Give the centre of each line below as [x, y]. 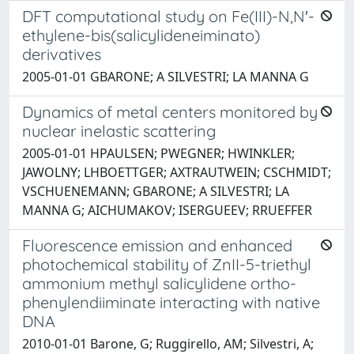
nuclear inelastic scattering [119, 130]
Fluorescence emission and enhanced [157, 245]
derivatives [62, 54]
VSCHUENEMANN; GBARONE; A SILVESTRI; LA [156, 191]
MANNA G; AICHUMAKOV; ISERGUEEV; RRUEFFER [167, 210]
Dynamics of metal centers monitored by [170, 111]
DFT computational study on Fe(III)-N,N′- [168, 16]
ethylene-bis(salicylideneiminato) [141, 35]
